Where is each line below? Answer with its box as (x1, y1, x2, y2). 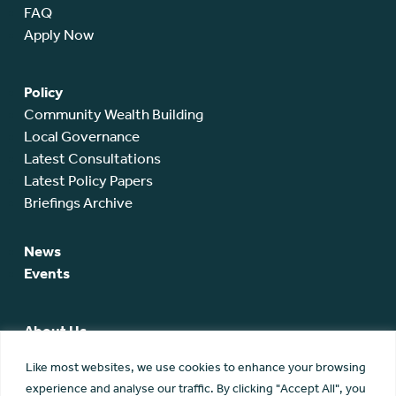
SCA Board (23, 366, 94, 385)
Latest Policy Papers (23, 171, 153, 190)
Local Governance (23, 127, 140, 146)
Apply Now (23, 26, 94, 44)
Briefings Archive (23, 194, 133, 212)
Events (23, 264, 70, 283)
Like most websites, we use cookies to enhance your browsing (26, 359, 366, 375)
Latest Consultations (23, 149, 161, 168)
